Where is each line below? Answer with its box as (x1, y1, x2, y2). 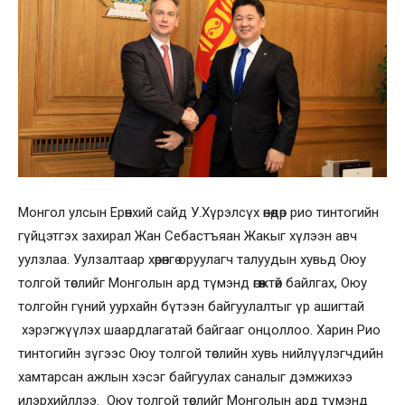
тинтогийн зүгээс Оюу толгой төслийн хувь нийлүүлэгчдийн (18, 344, 383, 362)
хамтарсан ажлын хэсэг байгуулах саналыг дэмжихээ (18, 368, 353, 385)
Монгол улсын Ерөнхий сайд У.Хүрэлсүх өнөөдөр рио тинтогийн (18, 203, 379, 221)
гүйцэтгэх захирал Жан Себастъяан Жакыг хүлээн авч (18, 227, 357, 244)
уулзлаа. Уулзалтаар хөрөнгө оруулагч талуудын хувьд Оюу (18, 250, 366, 268)
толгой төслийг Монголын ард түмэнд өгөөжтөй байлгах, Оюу (18, 274, 367, 291)
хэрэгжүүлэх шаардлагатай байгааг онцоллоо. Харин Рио (18, 321, 381, 338)
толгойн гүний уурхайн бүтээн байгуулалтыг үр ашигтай (18, 297, 364, 315)
